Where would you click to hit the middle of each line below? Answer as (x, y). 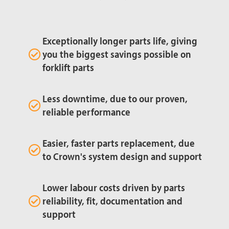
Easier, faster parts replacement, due (119, 143)
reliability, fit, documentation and (112, 201)
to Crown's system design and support (122, 156)
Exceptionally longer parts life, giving (120, 41)
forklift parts (68, 67)
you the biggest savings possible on (117, 54)
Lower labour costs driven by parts (114, 187)
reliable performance (86, 112)
